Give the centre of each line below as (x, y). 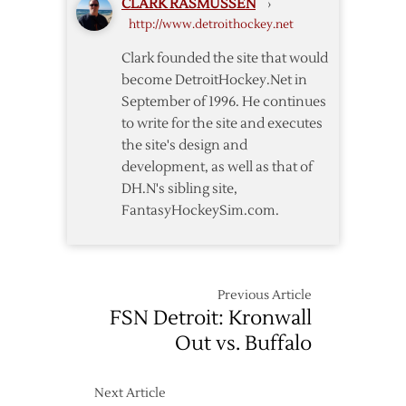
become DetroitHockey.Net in (214, 81)
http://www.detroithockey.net (211, 25)
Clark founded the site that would (225, 59)
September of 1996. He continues (224, 102)
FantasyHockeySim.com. (200, 211)
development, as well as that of (217, 168)
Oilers (343, 27)
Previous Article (265, 296)
